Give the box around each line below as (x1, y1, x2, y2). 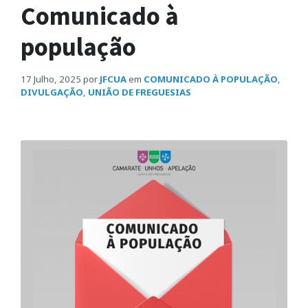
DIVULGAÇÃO (21, 85, 83, 98)
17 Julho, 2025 (21, 72, 81, 85)
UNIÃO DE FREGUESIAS (88, 85, 191, 98)
